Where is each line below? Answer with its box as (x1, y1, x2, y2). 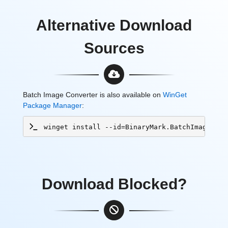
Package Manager (23, 101, 82, 109)
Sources (83, 40, 145, 56)
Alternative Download (36, 17, 192, 34)
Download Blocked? (41, 176, 187, 192)
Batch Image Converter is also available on (23, 91, 163, 99)
